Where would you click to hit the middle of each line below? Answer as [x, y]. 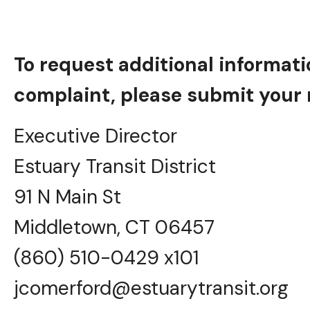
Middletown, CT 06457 [114, 227]
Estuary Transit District [115, 166]
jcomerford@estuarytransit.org [151, 288]
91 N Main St [67, 197]
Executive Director [95, 136]
